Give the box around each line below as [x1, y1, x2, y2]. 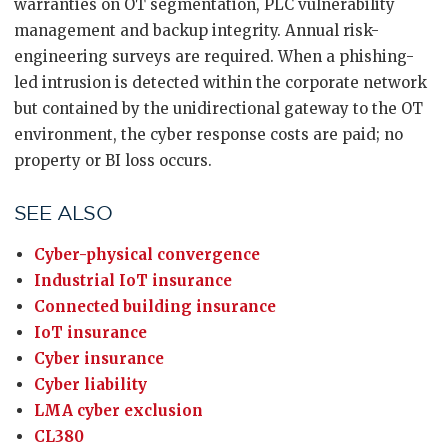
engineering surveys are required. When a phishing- [14, 47, 414, 66]
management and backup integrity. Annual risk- [14, 21, 379, 40]
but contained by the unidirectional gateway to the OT [14, 99, 423, 118]
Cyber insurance [34, 349, 164, 368]
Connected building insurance [34, 297, 276, 316]
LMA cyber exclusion [34, 401, 203, 420]
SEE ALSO [14, 202, 113, 224]
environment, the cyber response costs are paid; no [14, 125, 403, 144]
